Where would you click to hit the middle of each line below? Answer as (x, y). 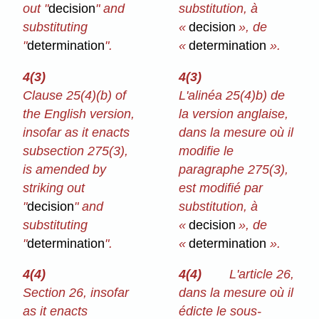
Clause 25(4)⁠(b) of (75, 95)
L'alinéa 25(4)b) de (232, 95)
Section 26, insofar (76, 293)
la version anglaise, (234, 114)
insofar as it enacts (77, 132)
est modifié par (221, 188)
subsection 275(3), (76, 151)
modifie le (206, 151)
